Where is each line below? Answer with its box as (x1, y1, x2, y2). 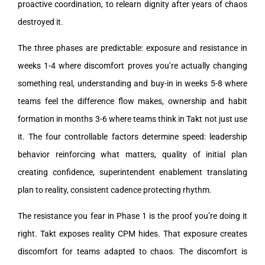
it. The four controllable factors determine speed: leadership (18, 131, 247, 141)
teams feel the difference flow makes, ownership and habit (18, 96, 247, 106)
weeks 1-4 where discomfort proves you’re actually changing (18, 60, 247, 70)
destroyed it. (18, 17, 63, 27)
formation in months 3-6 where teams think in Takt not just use (18, 114, 247, 124)
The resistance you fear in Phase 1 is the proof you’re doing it (18, 211, 247, 221)
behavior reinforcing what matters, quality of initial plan (18, 149, 247, 159)
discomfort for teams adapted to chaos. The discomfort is (18, 246, 247, 256)
